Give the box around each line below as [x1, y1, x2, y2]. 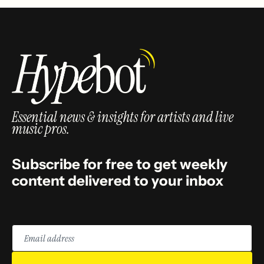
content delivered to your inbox [12, 171, 224, 189]
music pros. [12, 119, 70, 138]
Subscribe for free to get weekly [12, 155, 227, 173]
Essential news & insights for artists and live [12, 107, 233, 126]
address [11, 235, 47, 247]
